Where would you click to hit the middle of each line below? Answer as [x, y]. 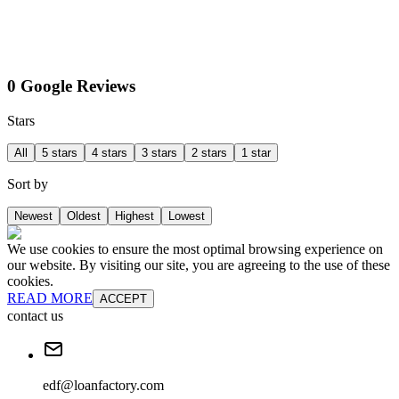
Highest [134, 216]
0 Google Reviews [71, 86]
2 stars [209, 152]
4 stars [110, 152]
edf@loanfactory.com [103, 385]
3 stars [159, 152]
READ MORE [50, 297]
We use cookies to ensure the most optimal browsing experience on [195, 248]
